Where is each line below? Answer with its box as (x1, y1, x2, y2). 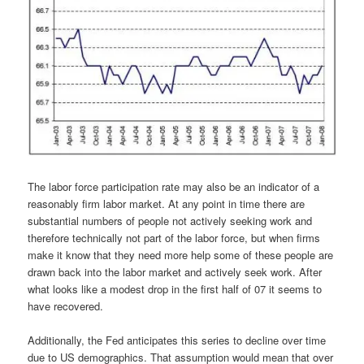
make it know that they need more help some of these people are (28, 246, 334, 262)
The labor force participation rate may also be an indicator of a (28, 178, 320, 194)
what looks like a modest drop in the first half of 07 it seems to (28, 280, 323, 297)
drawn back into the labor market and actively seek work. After (28, 263, 323, 279)
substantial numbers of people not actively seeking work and (28, 212, 313, 228)
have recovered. (28, 297, 104, 314)
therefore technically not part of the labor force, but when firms (28, 229, 321, 245)
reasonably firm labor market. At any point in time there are (28, 195, 305, 211)
